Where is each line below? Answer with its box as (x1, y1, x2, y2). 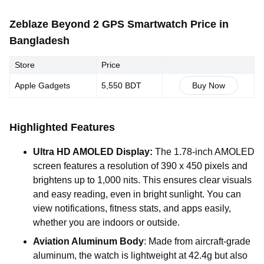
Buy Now (192, 81, 225, 90)
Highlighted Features (9, 121, 115, 133)
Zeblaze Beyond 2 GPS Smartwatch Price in (9, 18, 229, 30)
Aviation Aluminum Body (33, 236, 144, 246)
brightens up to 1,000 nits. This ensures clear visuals (33, 175, 252, 185)
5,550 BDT (101, 81, 141, 90)
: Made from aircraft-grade (144, 236, 250, 246)
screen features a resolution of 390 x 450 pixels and (33, 161, 247, 171)
